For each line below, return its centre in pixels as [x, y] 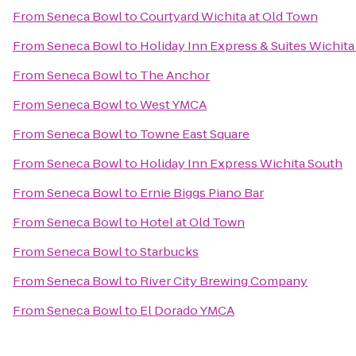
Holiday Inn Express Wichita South [241, 163]
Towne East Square [195, 134]
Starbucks [169, 252]
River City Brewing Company [224, 281]
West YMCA [173, 104]
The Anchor [175, 75]
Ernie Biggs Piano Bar [202, 193]
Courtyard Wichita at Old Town [229, 16]
